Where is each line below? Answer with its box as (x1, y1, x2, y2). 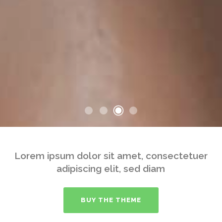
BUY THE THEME (80, 196, 141, 204)
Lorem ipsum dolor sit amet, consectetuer (14, 150, 208, 161)
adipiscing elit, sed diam (56, 163, 166, 174)
